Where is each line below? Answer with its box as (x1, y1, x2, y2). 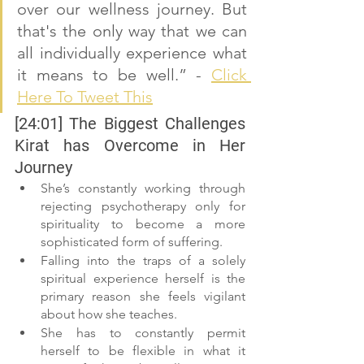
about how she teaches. (41, 306, 177, 323)
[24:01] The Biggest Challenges (15, 114, 245, 134)
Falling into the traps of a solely (41, 253, 245, 269)
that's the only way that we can (17, 21, 247, 41)
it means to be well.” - (17, 65, 211, 85)
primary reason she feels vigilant (41, 288, 245, 305)
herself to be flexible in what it (41, 343, 245, 359)
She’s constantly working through (41, 180, 245, 197)
